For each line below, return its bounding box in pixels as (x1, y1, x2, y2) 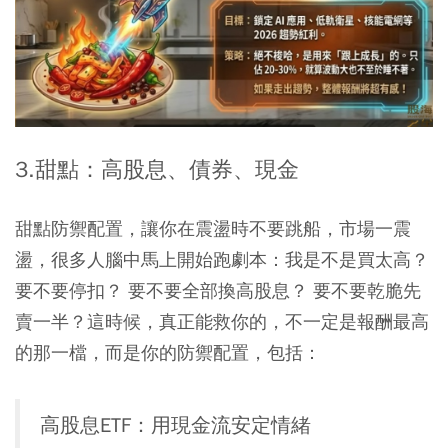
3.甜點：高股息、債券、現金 (15, 156, 299, 185)
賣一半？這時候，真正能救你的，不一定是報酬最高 (15, 310, 429, 334)
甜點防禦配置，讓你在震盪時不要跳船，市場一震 (15, 217, 411, 241)
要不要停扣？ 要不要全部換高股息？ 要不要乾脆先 (15, 279, 421, 303)
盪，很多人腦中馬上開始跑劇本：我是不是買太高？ (15, 248, 429, 272)
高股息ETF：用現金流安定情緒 (40, 413, 311, 439)
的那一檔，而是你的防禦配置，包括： (15, 341, 321, 365)
